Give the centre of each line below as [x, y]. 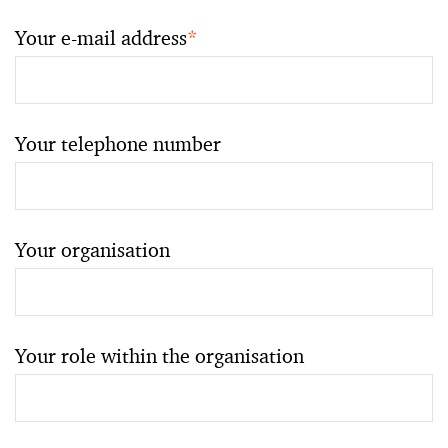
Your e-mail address [101, 38]
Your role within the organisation [159, 356]
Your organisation [92, 250]
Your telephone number [118, 144]
